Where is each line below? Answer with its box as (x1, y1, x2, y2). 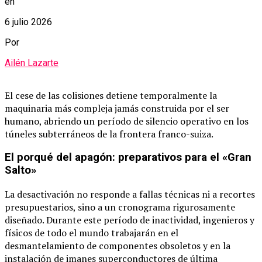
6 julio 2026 (5, 16, 52, 27)
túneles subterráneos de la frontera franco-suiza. (5, 127, 213, 140)
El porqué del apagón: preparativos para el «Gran (5, 151, 251, 164)
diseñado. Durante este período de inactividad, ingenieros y (5, 213, 254, 227)
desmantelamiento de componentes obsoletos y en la (5, 239, 230, 253)
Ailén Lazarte (5, 57, 58, 68)
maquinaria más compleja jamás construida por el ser (5, 101, 229, 115)
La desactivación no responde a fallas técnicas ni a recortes (5, 188, 255, 201)
